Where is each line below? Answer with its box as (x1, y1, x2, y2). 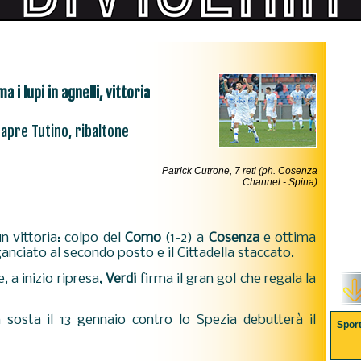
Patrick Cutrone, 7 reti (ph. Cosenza (162, 165, 317, 176)
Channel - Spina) (243, 176, 317, 188)
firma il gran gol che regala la (135, 272, 316, 287)
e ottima (259, 230, 316, 246)
